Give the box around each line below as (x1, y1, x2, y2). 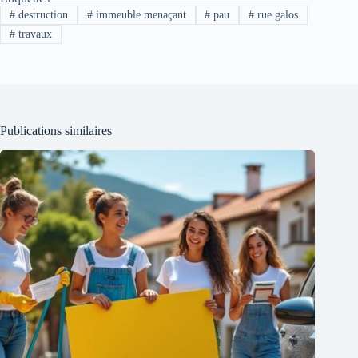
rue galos (254, 8, 299, 21)
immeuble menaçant (92, 8, 186, 21)
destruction (14, 8, 68, 21)
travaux (14, 28, 52, 41)
